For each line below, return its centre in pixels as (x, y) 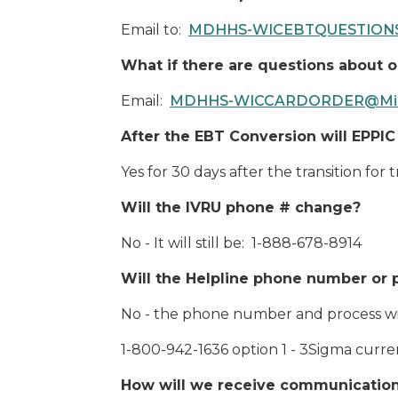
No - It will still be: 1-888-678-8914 (241, 243)
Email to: (155, 30)
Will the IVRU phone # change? (241, 207)
